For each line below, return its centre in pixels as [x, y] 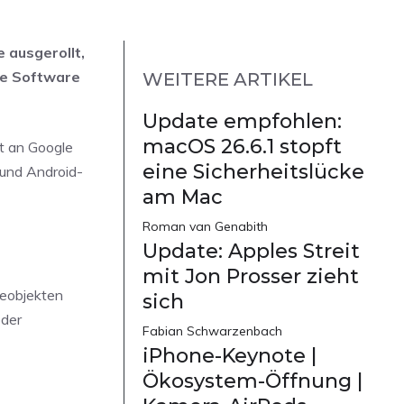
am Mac [183, 197]
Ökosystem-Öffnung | [252, 381]
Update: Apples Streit [251, 252]
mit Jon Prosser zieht [251, 277]
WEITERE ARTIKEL [228, 80]
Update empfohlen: [242, 122]
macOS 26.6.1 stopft [242, 147]
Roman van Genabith [205, 227]
